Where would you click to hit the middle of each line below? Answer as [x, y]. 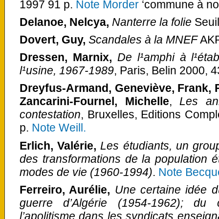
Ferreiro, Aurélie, [67, 189]
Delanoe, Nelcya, [64, 22]
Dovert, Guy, [54, 40]
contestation [50, 115]
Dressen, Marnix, [68, 57]
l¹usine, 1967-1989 [67, 71]
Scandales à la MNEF [143, 40]
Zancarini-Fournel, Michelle [94, 101]
